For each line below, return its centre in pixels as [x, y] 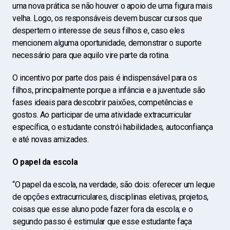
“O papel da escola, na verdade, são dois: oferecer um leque [114, 185]
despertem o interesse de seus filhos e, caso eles [99, 31]
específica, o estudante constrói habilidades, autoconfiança [113, 127]
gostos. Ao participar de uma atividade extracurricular [102, 115]
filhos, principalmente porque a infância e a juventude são [109, 90]
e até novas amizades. [51, 139]
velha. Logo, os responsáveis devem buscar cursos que [107, 18]
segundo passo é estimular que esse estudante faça [102, 222]
